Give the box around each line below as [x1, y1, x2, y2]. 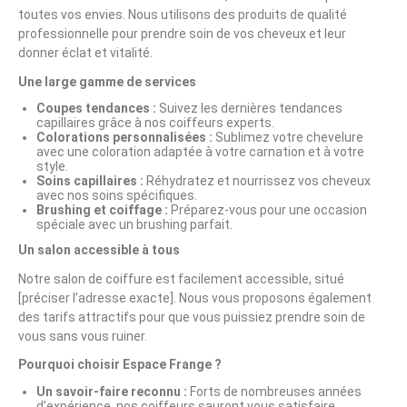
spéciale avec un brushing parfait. [36, 217, 233, 232]
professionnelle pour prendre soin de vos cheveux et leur [18, 26, 346, 41]
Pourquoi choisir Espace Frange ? [18, 357, 222, 372]
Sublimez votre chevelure [213, 130, 363, 144]
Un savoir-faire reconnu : [36, 383, 187, 399]
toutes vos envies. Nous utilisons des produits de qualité [18, 7, 347, 22]
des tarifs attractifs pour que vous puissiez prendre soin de [18, 309, 365, 324]
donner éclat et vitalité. [18, 45, 153, 60]
